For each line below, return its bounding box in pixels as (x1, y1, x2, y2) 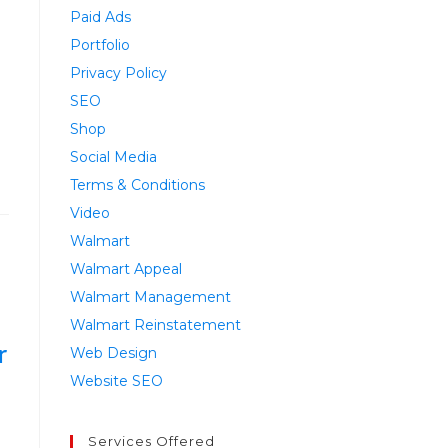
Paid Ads (70, 8, 131, 27)
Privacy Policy (70, 64, 167, 83)
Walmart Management (70, 288, 231, 307)
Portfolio (70, 36, 130, 55)
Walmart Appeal (70, 260, 182, 279)
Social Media (70, 148, 157, 167)
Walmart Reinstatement (70, 316, 241, 335)
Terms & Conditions (70, 176, 205, 195)
